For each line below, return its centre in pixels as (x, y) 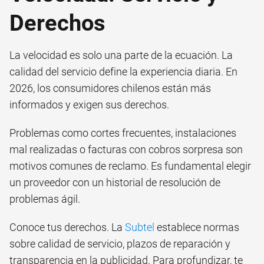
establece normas (197, 227)
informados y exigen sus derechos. (89, 104)
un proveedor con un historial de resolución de (115, 182)
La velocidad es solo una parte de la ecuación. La (121, 55)
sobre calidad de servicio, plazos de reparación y (120, 243)
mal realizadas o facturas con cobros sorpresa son (126, 149)
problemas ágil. (45, 199)
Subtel (140, 227)
